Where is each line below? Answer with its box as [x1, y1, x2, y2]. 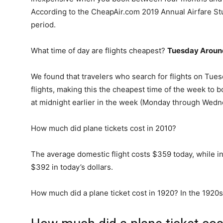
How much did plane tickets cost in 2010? [31, 123, 176, 133]
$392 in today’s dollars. [31, 162, 113, 172]
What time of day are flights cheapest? [31, 46, 167, 55]
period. [31, 20, 56, 29]
